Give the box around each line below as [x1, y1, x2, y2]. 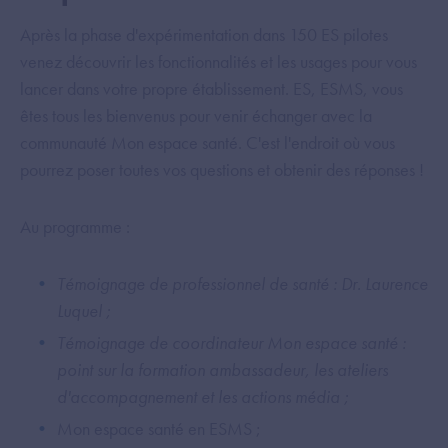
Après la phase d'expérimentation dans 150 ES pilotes [20, 23, 388, 46]
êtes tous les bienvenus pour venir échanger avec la [20, 104, 372, 127]
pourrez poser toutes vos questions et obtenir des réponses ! [20, 158, 424, 181]
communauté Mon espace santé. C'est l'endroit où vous [20, 131, 395, 154]
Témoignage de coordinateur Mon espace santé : [57, 331, 406, 354]
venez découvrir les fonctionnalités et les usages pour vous [20, 50, 417, 73]
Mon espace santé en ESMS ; [57, 417, 261, 440]
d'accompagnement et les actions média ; [57, 385, 349, 408]
